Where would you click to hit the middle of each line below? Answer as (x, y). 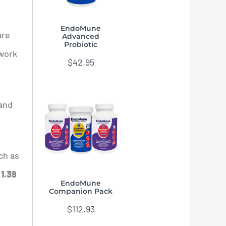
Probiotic (81, 44)
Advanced (81, 36)
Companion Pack (81, 191)
